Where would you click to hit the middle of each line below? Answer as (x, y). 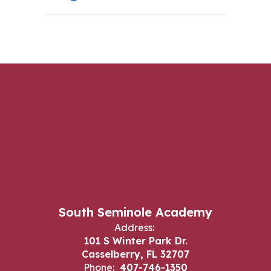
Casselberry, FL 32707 (135, 254)
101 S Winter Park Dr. (135, 241)
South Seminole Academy (135, 212)
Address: (134, 227)
